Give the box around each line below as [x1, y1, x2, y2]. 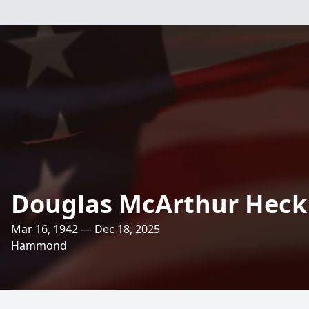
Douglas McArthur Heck [11, 187, 307, 221]
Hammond [11, 238, 67, 253]
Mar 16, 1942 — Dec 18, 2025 [11, 221, 160, 237]
